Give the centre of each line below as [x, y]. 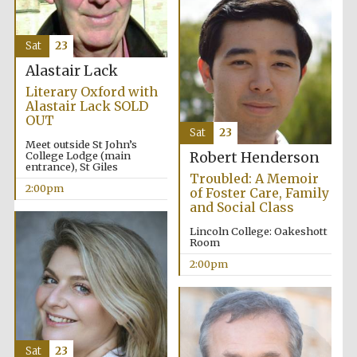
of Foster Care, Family [259, 193]
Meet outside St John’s [81, 145]
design [302, 148]
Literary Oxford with [91, 92]
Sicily [302, 216]
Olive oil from [302, 208]
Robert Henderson [254, 158]
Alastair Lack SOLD [86, 106]
